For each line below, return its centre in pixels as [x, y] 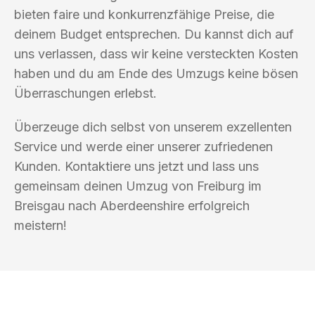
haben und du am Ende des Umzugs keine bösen [156, 73]
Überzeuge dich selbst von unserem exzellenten [153, 127]
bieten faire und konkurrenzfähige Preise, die [144, 14]
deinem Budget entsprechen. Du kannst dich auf [154, 34]
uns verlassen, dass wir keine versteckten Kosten [156, 53]
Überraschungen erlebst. [85, 93]
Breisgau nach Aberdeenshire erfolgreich [132, 205]
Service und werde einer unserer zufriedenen [143, 146]
